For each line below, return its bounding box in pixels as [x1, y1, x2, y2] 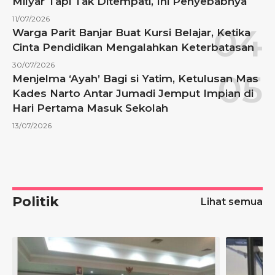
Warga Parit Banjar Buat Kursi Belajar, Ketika [12, 26, 250, 39]
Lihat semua [201, 196, 263, 208]
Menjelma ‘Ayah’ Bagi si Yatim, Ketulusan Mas [12, 72, 258, 85]
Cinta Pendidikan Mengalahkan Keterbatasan [12, 41, 254, 54]
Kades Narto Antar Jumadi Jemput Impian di [12, 87, 254, 100]
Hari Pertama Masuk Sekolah [12, 102, 168, 115]
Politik [12, 193, 59, 211]
